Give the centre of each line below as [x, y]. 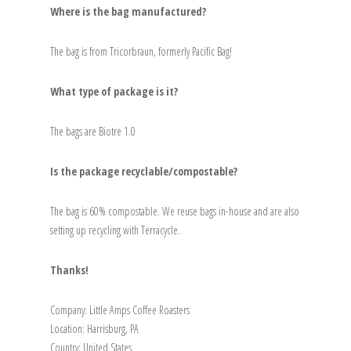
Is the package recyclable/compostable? [144, 172]
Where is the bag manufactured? [128, 12]
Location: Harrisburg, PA [94, 329]
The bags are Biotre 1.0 [93, 132]
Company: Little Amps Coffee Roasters [120, 310]
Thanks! [69, 270]
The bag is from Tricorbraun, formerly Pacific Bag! [141, 52]
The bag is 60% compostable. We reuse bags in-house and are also [175, 212]
